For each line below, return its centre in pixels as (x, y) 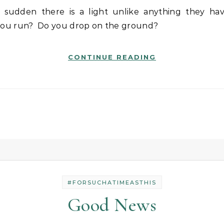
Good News (112, 205)
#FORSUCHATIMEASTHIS (112, 182)
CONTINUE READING (112, 57)
